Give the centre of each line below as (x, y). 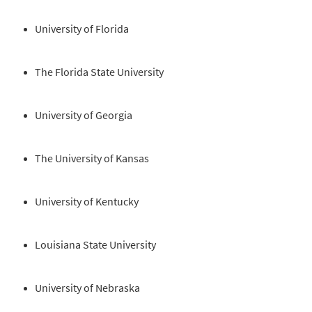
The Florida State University (99, 72)
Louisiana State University (95, 245)
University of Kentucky (87, 202)
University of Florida (82, 29)
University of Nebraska (87, 288)
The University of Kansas (92, 158)
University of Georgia (84, 115)
